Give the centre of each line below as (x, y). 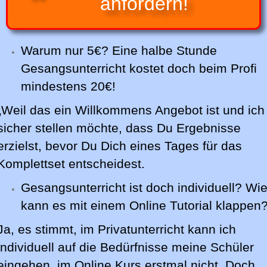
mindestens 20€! (70, 87)
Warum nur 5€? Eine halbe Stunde (119, 51)
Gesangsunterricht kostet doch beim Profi (139, 69)
